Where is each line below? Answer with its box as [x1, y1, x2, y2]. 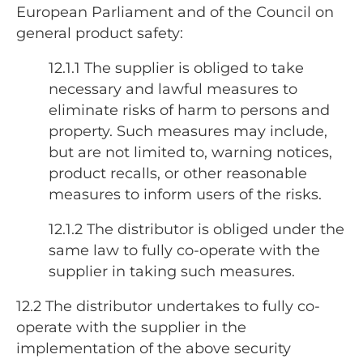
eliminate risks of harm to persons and [49, 100, 330, 119]
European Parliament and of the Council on [16, 2, 334, 21]
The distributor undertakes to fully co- [45, 297, 320, 316]
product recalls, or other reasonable [49, 164, 307, 182]
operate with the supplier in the [16, 318, 246, 337]
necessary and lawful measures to [49, 79, 297, 98]
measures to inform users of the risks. [49, 185, 322, 203]
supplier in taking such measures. [49, 262, 295, 280]
